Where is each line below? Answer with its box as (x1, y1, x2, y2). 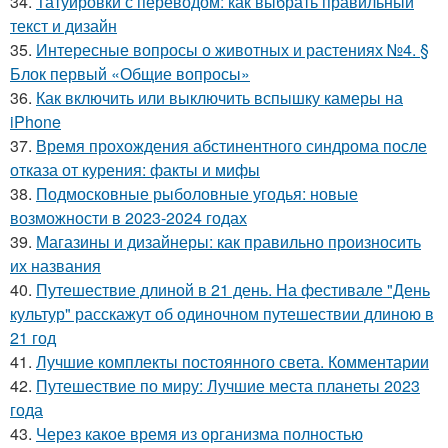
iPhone (10, 110, 61, 133)
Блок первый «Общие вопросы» (10, 62, 250, 85)
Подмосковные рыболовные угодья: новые (36, 182, 358, 205)
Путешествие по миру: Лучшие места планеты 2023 (36, 374, 420, 397)
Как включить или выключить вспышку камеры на (36, 86, 403, 109)
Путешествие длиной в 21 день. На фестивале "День (36, 278, 430, 301)
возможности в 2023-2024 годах (10, 206, 247, 229)
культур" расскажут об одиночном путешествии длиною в (10, 302, 434, 325)
